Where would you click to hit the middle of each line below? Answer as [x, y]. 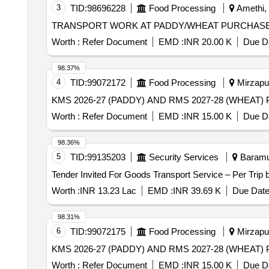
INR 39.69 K [197, 191]
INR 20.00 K [207, 42]
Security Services [183, 157]
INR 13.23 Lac [108, 191]
